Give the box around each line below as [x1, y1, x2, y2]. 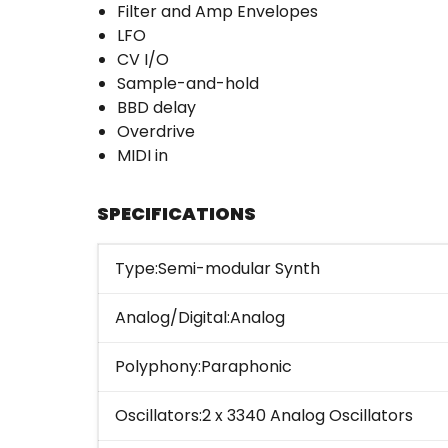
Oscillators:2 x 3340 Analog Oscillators [115, 404, 413, 428]
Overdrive [117, 120, 195, 144]
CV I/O [117, 48, 169, 72]
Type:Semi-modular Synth [115, 257, 320, 281]
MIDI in [117, 144, 168, 168]
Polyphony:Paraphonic [115, 355, 292, 379]
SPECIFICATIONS [97, 201, 256, 227]
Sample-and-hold [117, 72, 259, 96]
